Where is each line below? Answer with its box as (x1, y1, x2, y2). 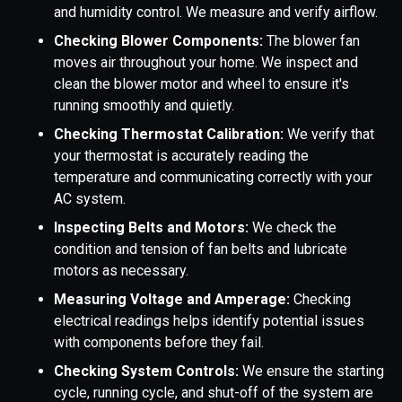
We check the (252, 219, 336, 237)
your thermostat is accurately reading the (54, 147, 309, 165)
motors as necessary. (54, 262, 188, 280)
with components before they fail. (54, 334, 264, 352)
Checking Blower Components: (54, 32, 267, 50)
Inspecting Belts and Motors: (54, 219, 252, 237)
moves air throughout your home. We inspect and (54, 54, 358, 72)
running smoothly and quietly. (54, 97, 234, 115)
